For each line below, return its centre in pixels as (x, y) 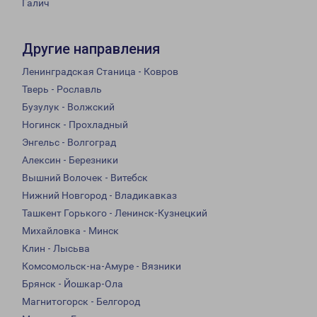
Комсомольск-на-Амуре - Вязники (102, 266)
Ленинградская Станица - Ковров (100, 72)
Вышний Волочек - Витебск (85, 178)
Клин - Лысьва (56, 249)
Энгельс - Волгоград (69, 143)
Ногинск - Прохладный (75, 125)
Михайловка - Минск (70, 231)
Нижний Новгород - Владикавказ (99, 196)
